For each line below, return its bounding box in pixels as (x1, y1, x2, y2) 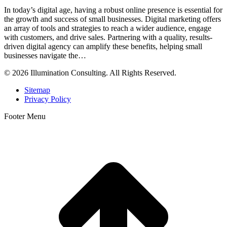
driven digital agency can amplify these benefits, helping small (4, 42, 202, 51)
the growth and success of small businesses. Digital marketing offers (4, 15, 221, 24)
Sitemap (24, 86, 50, 95)
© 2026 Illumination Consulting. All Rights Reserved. (4, 68, 176, 78)
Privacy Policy (24, 95, 71, 104)
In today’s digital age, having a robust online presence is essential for (4, 6, 222, 15)
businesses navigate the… (4, 51, 86, 60)
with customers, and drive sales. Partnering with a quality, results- (4, 33, 212, 42)
